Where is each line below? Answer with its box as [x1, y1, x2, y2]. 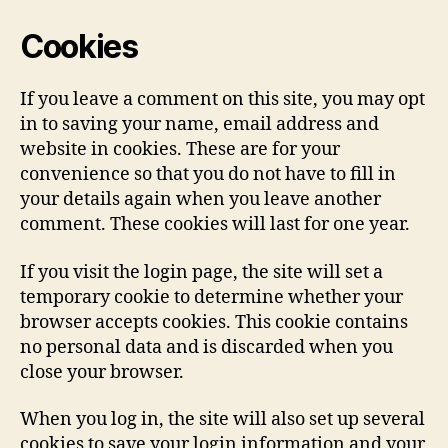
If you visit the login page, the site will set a [20, 260, 383, 284]
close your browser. [20, 360, 184, 384]
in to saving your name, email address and [20, 113, 379, 136]
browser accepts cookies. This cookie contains [20, 310, 408, 334]
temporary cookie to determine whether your [20, 285, 403, 309]
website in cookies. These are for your [20, 138, 340, 161]
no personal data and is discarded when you [20, 335, 393, 359]
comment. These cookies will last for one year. [20, 213, 410, 236]
